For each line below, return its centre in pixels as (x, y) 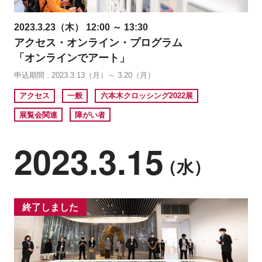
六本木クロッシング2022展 (146, 96)
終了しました (50, 207)
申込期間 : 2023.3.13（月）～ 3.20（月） (84, 75)
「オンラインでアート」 (72, 58)
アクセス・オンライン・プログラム (98, 43)
